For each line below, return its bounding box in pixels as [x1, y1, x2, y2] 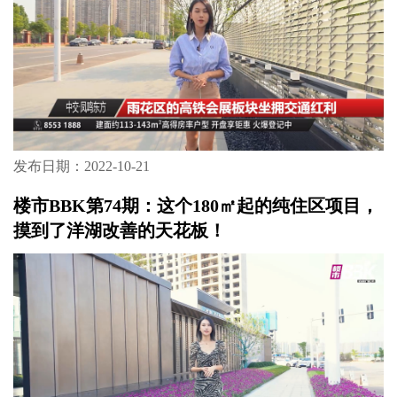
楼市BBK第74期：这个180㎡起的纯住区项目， [12, 196, 378, 216]
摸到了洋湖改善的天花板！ [12, 221, 226, 241]
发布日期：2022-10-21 [12, 159, 150, 175]
